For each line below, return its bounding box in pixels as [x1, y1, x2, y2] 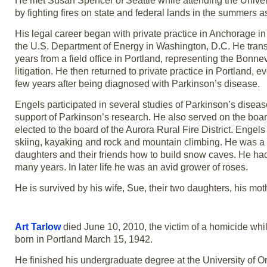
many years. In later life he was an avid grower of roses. [15, 162, 248, 173]
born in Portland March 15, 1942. [15, 234, 153, 244]
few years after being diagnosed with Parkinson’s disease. [15, 79, 260, 89]
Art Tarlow [15, 221, 61, 232]
